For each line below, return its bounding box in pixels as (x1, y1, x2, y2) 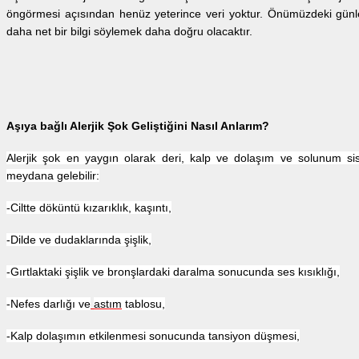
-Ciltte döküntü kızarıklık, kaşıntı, (6, 201, 171, 215)
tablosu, (122, 297, 165, 311)
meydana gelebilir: (6, 169, 99, 183)
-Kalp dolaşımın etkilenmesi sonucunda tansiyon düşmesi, (6, 329, 300, 343)
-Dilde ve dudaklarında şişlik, (6, 233, 151, 247)
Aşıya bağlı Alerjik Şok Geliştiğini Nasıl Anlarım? (6, 119, 269, 133)
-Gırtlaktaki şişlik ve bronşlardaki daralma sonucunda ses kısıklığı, (6, 265, 340, 279)
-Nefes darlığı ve (6, 297, 91, 311)
